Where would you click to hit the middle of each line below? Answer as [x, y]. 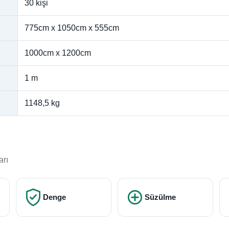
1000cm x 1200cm [58, 53]
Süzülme [160, 197]
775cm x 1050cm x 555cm [72, 28]
